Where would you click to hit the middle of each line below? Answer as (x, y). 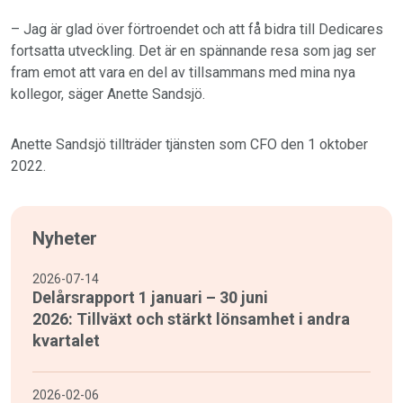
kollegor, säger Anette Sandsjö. (108, 94)
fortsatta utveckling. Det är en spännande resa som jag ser (193, 51)
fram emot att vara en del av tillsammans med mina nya (183, 73)
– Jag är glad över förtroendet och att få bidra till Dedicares (197, 30)
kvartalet (66, 341)
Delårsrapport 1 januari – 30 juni (150, 298)
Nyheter (65, 239)
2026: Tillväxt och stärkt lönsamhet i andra (191, 319)
